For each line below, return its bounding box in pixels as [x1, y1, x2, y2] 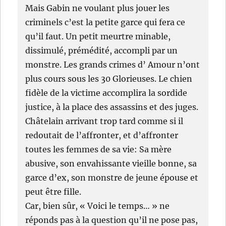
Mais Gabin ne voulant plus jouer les [25, 3, 170, 14]
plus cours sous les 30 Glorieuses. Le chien [25, 74, 193, 84]
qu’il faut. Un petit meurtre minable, [25, 31, 171, 42]
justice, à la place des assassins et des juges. [25, 102, 199, 112]
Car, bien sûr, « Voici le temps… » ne [25, 201, 170, 211]
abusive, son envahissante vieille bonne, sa [25, 158, 197, 169]
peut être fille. [25, 187, 82, 197]
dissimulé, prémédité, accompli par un [25, 45, 178, 56]
